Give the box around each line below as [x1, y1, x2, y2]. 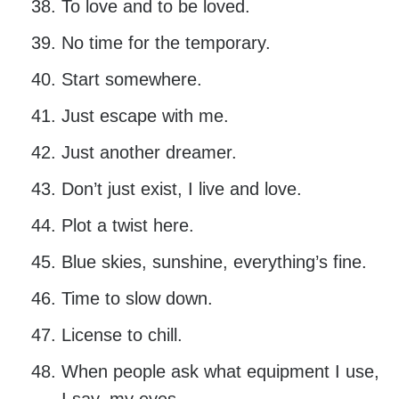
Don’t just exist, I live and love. [61, 179, 302, 199]
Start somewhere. [61, 69, 202, 90]
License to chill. [61, 325, 183, 346]
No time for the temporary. [61, 33, 271, 53]
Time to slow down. [61, 289, 213, 309]
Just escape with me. [61, 106, 229, 126]
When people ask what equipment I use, [61, 362, 379, 382]
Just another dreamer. [61, 142, 237, 163]
